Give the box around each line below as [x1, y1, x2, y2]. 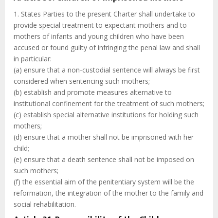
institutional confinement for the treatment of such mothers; [14, 99, 204, 109]
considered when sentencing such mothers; [14, 76, 150, 86]
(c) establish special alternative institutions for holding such [14, 110, 199, 120]
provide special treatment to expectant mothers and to [14, 20, 187, 30]
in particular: [14, 54, 52, 64]
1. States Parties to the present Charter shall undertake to [14, 9, 195, 19]
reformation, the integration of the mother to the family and [14, 188, 203, 198]
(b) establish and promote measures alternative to [14, 88, 172, 97]
